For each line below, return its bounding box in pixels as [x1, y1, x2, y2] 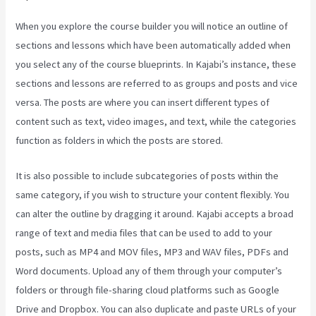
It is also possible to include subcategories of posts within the [16, 169, 279, 183]
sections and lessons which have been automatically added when [16, 38, 291, 51]
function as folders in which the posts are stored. [16, 133, 224, 147]
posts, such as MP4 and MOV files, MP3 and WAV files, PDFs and [16, 245, 289, 259]
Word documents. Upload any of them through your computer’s [16, 265, 283, 278]
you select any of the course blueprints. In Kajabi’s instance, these [16, 57, 297, 71]
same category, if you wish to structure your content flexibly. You [16, 188, 290, 202]
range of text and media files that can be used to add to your [16, 226, 273, 240]
